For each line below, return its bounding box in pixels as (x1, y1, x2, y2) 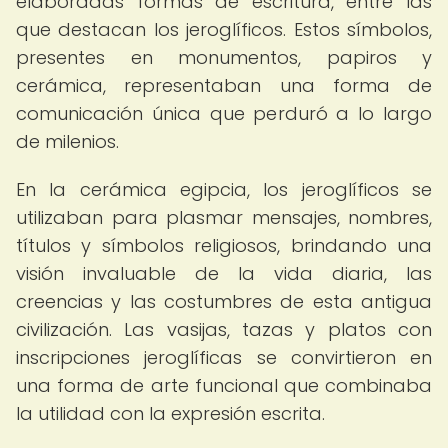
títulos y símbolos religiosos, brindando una (16, 233, 432, 258)
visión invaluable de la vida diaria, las (16, 261, 432, 286)
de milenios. (16, 129, 119, 154)
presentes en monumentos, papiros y (16, 45, 432, 70)
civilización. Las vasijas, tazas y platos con (16, 317, 432, 342)
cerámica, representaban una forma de (16, 73, 432, 98)
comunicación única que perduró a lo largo (16, 101, 432, 126)
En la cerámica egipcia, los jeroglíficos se (16, 177, 432, 202)
